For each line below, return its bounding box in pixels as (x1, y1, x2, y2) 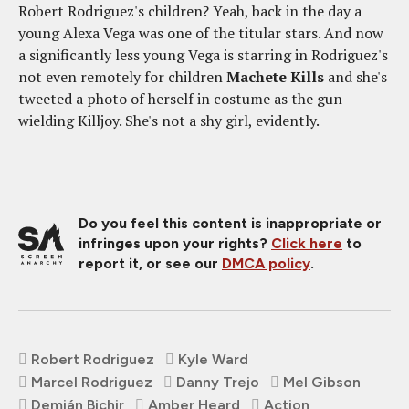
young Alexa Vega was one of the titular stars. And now (18, 23, 383, 43)
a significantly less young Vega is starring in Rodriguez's (18, 45, 388, 65)
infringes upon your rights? (79, 235, 271, 252)
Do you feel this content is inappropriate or (79, 215, 382, 232)
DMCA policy (222, 255, 310, 272)
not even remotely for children (18, 67, 226, 87)
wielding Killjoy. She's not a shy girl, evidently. (18, 110, 320, 131)
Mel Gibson (283, 373, 361, 391)
